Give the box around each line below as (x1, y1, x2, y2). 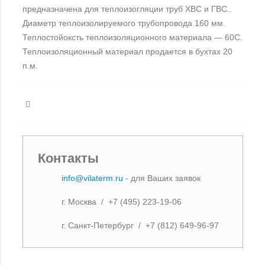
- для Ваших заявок (123, 173, 201, 183)
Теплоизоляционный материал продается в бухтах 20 (22, 46, 233, 56)
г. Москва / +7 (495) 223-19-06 (62, 196, 182, 206)
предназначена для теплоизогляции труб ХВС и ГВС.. (22, 4, 232, 14)
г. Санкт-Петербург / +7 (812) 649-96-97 (62, 220, 219, 230)
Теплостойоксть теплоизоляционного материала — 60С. (22, 32, 243, 42)
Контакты (38, 150, 99, 166)
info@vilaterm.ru (62, 173, 124, 183)
